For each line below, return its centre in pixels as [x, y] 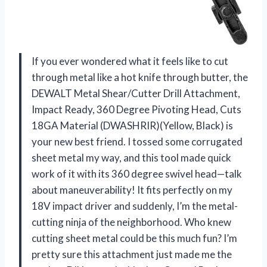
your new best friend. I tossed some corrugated [137, 141]
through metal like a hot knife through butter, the [140, 77]
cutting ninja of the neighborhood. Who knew [131, 222]
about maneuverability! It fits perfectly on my [132, 190]
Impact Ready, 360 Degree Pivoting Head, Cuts [136, 109]
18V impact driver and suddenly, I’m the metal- [135, 206]
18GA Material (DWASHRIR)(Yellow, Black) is [132, 125]
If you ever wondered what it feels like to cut [130, 61]
